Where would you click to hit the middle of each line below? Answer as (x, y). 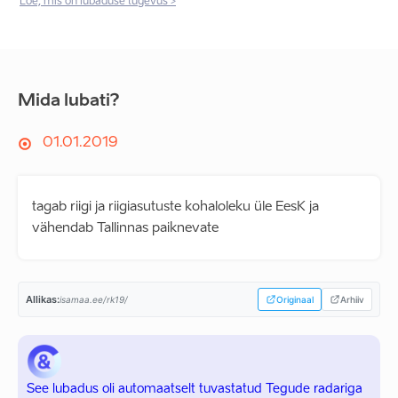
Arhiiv (352, 299)
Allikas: (43, 299)
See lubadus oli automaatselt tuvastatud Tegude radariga (195, 389)
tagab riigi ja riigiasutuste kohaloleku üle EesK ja (175, 207)
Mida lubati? (68, 101)
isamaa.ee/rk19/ (94, 299)
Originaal (295, 299)
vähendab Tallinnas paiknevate (125, 228)
